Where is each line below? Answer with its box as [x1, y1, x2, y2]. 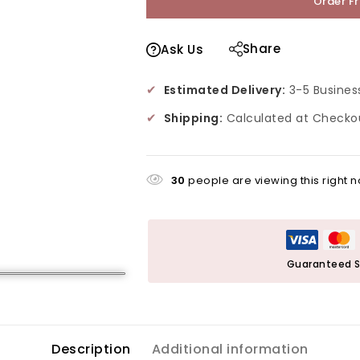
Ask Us [161, 40, 203, 58]
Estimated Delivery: [163, 81, 285, 98]
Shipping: [163, 109, 223, 126]
